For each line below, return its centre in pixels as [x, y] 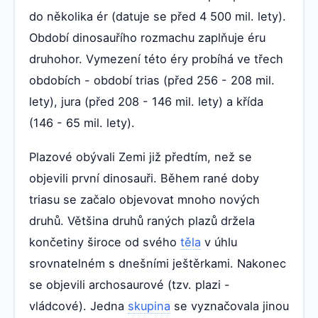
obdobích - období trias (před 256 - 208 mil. [152, 80]
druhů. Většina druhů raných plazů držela [142, 220]
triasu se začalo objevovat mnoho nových [144, 199]
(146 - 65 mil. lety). [82, 122]
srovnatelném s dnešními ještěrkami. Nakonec [158, 263]
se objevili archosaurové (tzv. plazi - [130, 284]
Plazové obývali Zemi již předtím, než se [141, 157]
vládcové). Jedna [78, 306]
